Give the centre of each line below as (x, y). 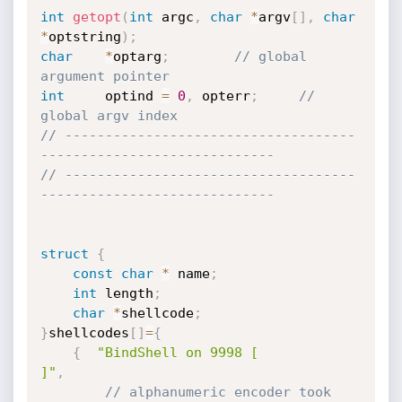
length (125, 293)
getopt (96, 17)
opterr (222, 96)
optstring (84, 37)
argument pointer (105, 76)
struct (64, 254)
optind (133, 96)
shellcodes (88, 333)
